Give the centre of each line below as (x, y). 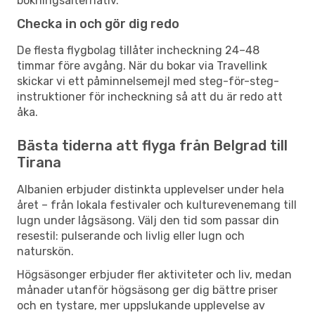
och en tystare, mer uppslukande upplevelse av (141, 305)
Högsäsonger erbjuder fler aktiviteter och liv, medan (154, 274)
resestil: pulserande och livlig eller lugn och (131, 236)
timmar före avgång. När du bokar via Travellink (142, 65)
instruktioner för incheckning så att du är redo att (150, 96)
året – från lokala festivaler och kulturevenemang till (157, 205)
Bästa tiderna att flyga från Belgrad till (152, 145)
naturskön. (45, 251)
